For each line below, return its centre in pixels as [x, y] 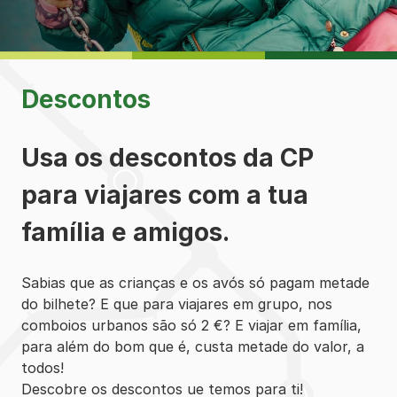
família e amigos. [125, 232]
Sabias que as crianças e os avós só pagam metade [195, 282]
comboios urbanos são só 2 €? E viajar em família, [191, 325]
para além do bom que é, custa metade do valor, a [193, 346]
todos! [43, 367]
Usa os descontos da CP [167, 157]
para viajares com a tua [165, 195]
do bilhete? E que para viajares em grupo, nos [177, 304]
